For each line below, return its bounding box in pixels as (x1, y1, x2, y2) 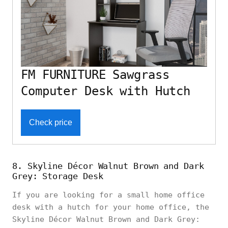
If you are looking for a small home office (12, 190, 205, 200)
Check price (29, 118, 72, 127)
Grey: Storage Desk (12, 171, 103, 182)
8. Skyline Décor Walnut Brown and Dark (12, 161, 204, 172)
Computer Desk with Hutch (21, 84, 191, 99)
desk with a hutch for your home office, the (12, 203, 209, 212)
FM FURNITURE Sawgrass (21, 68, 169, 82)
